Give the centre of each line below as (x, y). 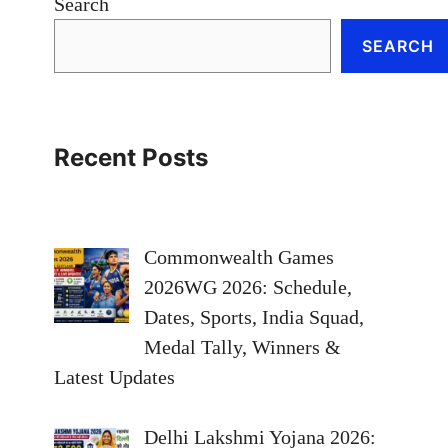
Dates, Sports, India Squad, (254, 316)
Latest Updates (114, 376)
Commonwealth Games (239, 256)
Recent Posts (131, 157)
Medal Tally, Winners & (242, 346)
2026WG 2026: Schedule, (248, 286)
